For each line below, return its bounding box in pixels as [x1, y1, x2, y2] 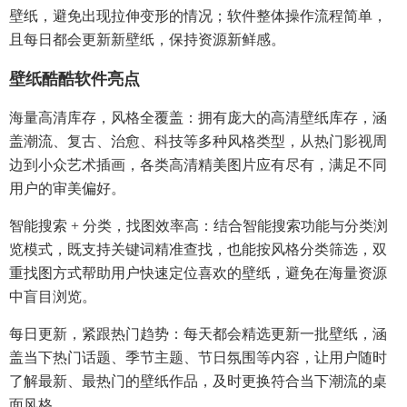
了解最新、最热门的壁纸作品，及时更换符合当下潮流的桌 [9, 372, 387, 389]
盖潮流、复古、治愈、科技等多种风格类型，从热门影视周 [9, 133, 387, 149]
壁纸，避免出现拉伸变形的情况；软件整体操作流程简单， [9, 7, 387, 24]
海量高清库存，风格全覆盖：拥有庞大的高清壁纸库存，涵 [9, 109, 387, 125]
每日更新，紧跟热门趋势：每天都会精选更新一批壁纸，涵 [9, 325, 387, 342]
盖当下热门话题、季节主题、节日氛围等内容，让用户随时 [9, 349, 387, 365]
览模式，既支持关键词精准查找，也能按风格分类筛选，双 [9, 241, 387, 257]
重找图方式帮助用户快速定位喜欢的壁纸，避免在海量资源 [9, 264, 387, 281]
